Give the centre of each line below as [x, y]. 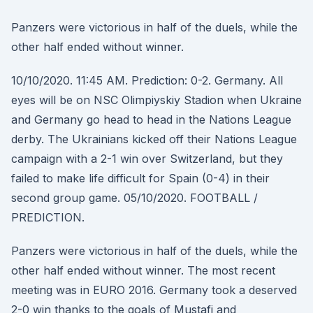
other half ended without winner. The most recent [143, 270]
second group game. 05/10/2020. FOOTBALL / [134, 198]
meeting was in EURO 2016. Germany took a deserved [154, 290]
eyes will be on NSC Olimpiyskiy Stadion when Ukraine [156, 100]
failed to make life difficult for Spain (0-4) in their [140, 178]
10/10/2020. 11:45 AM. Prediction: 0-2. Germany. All [147, 80]
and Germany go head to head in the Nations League [151, 119]
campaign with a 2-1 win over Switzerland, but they [147, 159]
